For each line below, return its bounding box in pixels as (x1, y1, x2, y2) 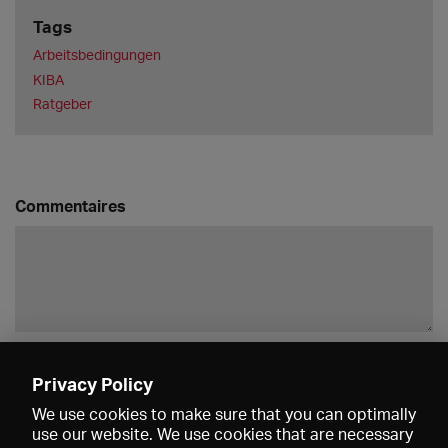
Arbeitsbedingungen (32, 46, 161, 64)
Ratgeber (32, 95, 92, 113)
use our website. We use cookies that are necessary (32, 424, 413, 444)
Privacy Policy (32, 373, 153, 395)
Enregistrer (340, 357, 416, 375)
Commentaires (15, 195, 126, 217)
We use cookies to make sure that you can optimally (32, 404, 416, 424)
